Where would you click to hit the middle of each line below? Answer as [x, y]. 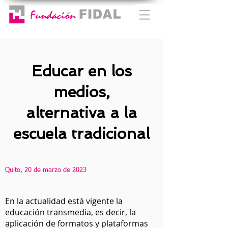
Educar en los [81, 71]
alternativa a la [81, 113]
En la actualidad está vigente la [64, 201]
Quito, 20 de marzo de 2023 [46, 170]
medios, [81, 92]
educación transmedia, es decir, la [70, 212]
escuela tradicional [81, 134]
